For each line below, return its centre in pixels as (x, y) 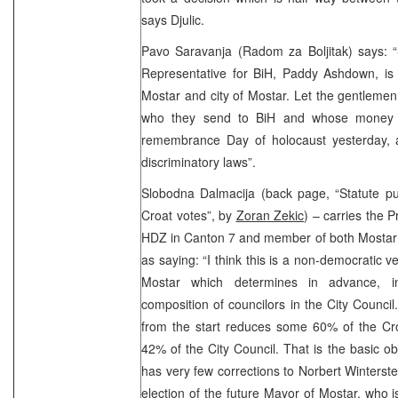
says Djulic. (173, 19)
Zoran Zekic (270, 215)
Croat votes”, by (189, 215)
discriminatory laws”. (199, 161)
